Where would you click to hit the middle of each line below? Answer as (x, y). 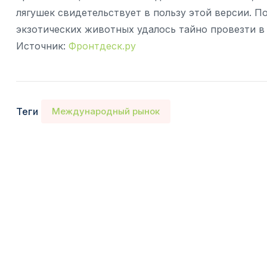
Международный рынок (106, 111)
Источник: (41, 46)
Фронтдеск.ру (102, 46)
